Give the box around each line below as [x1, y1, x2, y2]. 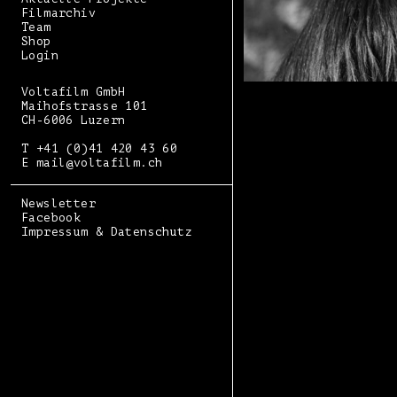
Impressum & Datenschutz [21, 225, 192, 238]
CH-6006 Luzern [21, 113, 126, 127]
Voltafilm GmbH [21, 85, 126, 98]
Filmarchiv [21, 6, 96, 19]
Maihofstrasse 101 [21, 99, 148, 113]
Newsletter [21, 197, 96, 210]
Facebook [21, 211, 82, 224]
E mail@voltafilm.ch [21, 156, 163, 169]
